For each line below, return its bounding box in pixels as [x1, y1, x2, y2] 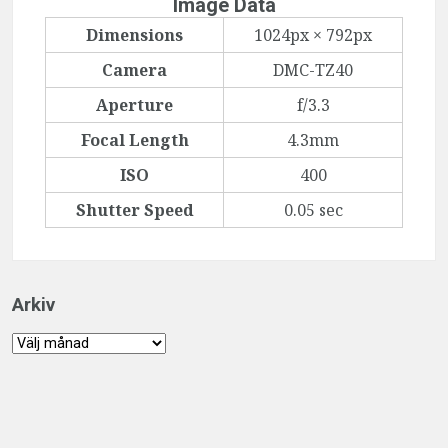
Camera [102, 59, 167, 82]
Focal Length [80, 129, 189, 152]
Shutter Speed [75, 199, 194, 222]
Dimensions [86, 24, 183, 47]
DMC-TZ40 [273, 59, 353, 82]
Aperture [96, 94, 173, 117]
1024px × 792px [254, 24, 372, 47]
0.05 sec [283, 199, 343, 222]
